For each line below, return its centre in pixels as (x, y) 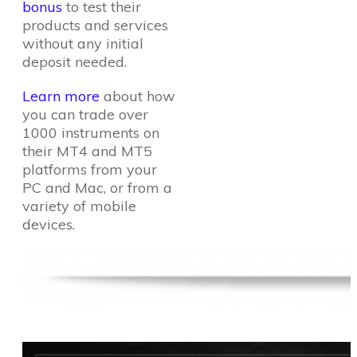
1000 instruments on (91, 133)
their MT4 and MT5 (87, 151)
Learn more (61, 96)
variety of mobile (79, 206)
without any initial (83, 43)
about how (137, 96)
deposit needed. (75, 62)
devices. (49, 224)
